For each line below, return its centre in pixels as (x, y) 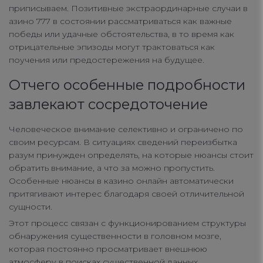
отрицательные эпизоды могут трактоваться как (112, 47)
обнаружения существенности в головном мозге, (115, 236)
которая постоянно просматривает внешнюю (108, 249)
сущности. (31, 207)
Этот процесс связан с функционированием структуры (127, 223)
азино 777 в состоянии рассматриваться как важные (120, 21)
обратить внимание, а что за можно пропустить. (112, 168)
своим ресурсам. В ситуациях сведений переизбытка (123, 142)
